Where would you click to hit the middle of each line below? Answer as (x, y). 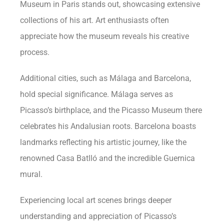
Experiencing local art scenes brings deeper (96, 200)
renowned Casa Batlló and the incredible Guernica (108, 158)
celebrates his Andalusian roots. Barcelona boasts (108, 126)
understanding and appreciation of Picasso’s (98, 216)
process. (35, 52)
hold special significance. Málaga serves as (97, 94)
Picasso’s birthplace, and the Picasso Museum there (111, 110)
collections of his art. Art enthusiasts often (95, 20)
